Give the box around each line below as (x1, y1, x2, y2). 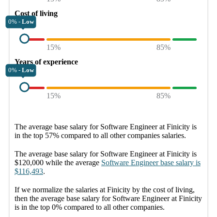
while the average (44, 158, 99, 167)
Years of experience (15, 57, 78, 66)
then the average (15, 194, 66, 202)
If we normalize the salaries (15, 185, 100, 194)
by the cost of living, (130, 185, 195, 194)
